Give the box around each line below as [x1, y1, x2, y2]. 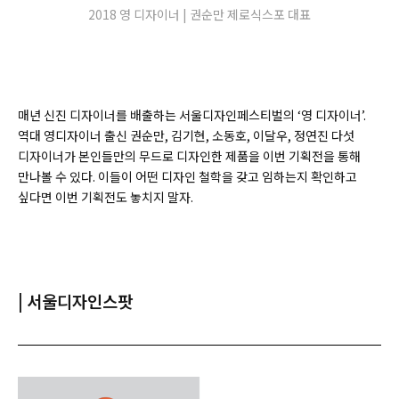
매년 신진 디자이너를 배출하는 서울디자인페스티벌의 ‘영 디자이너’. [18, 106, 366, 125]
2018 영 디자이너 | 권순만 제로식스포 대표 [88, 5, 311, 24]
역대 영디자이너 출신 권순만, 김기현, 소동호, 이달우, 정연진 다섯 [18, 126, 354, 145]
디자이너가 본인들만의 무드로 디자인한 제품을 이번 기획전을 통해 [18, 147, 361, 166]
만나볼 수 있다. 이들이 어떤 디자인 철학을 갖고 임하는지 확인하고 [18, 167, 357, 186]
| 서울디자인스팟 [18, 289, 133, 313]
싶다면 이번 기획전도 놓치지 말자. [18, 188, 196, 207]
